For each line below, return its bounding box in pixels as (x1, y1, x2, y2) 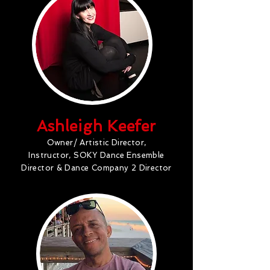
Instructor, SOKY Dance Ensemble (28, 151, 165, 160)
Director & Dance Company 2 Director (21, 163, 172, 172)
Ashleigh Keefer (37, 118, 156, 135)
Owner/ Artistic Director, (46, 138, 146, 147)
